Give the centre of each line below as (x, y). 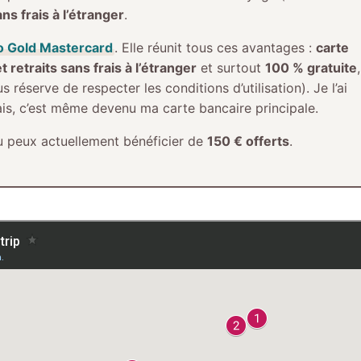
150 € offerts (248, 141)
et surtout (230, 67)
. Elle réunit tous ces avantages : (215, 47)
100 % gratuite (311, 67)
